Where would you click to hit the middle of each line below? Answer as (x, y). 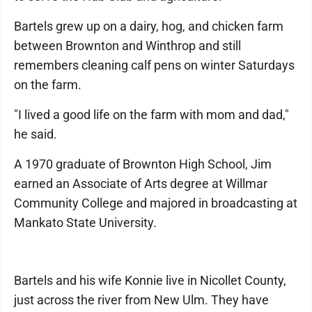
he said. (36, 134)
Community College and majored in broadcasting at (156, 203)
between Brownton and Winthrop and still (127, 46)
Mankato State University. (85, 223)
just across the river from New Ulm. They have (141, 300)
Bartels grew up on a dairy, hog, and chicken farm (149, 26)
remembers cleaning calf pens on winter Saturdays (154, 65)
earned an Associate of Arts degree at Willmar (141, 184)
